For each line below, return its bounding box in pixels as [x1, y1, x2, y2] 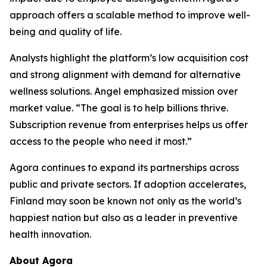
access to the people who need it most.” [10, 135, 192, 148]
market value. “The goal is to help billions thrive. [10, 102, 228, 114]
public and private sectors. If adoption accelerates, [10, 178, 246, 191]
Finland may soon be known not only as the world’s [10, 195, 241, 207]
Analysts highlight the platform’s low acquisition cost [10, 52, 249, 64]
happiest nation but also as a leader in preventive [10, 212, 238, 224]
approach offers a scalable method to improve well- [10, 9, 250, 21]
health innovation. [10, 228, 91, 241]
